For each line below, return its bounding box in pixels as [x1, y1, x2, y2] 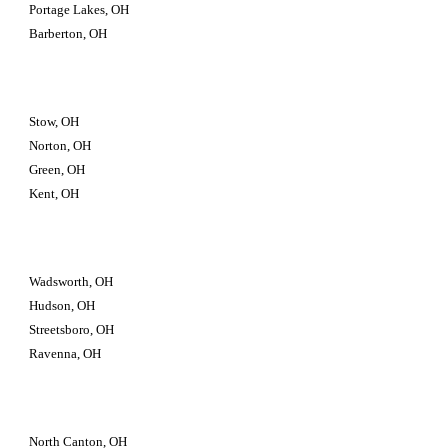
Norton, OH [29, 138, 92, 153]
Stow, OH [29, 114, 80, 129]
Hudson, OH [29, 298, 96, 313]
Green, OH [29, 162, 86, 177]
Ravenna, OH [29, 346, 102, 361]
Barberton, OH [29, 26, 108, 41]
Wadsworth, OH [29, 274, 114, 289]
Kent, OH [29, 186, 80, 201]
